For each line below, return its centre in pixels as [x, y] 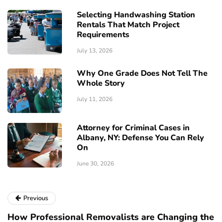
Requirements [103, 35]
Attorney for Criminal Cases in [133, 128]
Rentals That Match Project [128, 25]
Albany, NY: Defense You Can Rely [140, 138]
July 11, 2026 [95, 99]
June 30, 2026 [95, 164]
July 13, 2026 [95, 51]
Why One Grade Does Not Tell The [142, 74]
